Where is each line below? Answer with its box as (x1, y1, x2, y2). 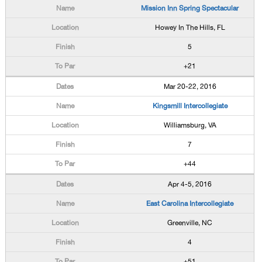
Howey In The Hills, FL (154, 23, 225, 32)
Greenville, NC (167, 219, 213, 227)
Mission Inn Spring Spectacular (141, 4, 239, 12)
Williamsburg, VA (163, 121, 216, 129)
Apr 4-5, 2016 (168, 180, 212, 188)
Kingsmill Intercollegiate (152, 102, 227, 110)
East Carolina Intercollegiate (146, 199, 234, 208)
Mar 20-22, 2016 (163, 82, 216, 91)
